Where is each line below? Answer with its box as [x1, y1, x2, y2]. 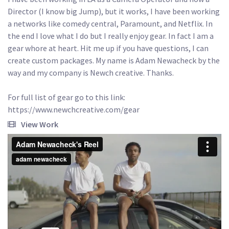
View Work [21, 119, 58, 129]
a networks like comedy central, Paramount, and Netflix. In [8, 18, 214, 29]
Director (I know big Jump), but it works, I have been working [8, 6, 221, 16]
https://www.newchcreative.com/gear [8, 104, 140, 114]
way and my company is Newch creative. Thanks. [8, 67, 174, 78]
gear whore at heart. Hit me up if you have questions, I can [8, 42, 210, 53]
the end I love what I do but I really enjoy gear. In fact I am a [8, 30, 215, 41]
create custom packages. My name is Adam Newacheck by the [8, 55, 221, 65]
